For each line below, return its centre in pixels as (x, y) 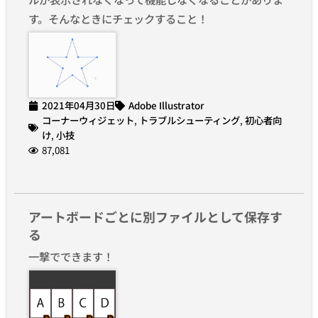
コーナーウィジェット (88, 120)
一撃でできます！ (71, 257)
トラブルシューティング (190, 120)
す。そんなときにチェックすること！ (118, 18)
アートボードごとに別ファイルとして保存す (155, 217)
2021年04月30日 (78, 105)
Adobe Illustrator (166, 105)
